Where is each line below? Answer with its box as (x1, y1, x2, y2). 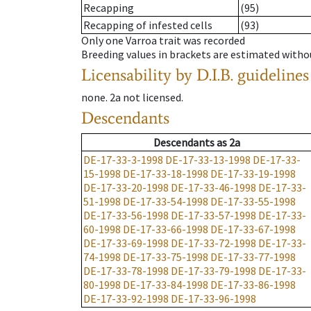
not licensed (123, 90, 181, 105)
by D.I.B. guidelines (176, 65, 309, 85)
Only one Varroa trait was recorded (81, 33, 245, 48)
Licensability (81, 65, 171, 85)
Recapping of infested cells (83, 18, 212, 33)
